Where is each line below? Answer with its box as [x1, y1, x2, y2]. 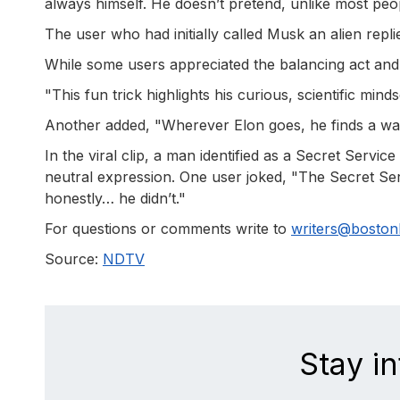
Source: [45, 250, 103, 269]
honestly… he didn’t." [45, 189, 186, 208]
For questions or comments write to [45, 220, 291, 238]
